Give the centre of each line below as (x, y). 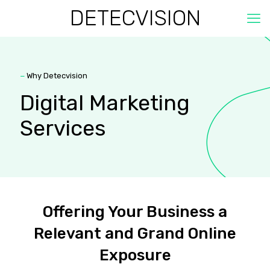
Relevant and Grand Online (135, 234)
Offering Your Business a (135, 212)
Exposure (135, 255)
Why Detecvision (56, 76)
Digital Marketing (105, 103)
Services (63, 128)
